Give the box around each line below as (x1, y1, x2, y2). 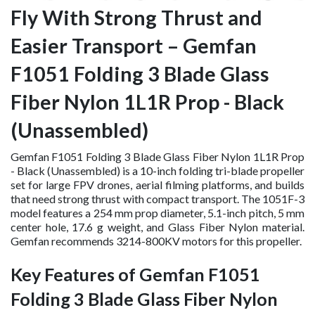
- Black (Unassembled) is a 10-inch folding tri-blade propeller (11, 163, 304, 177)
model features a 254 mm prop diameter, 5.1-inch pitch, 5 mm (11, 205, 304, 219)
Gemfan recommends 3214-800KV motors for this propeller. (11, 233, 302, 247)
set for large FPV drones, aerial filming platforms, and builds (11, 177, 304, 191)
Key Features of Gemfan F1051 (11, 263, 260, 285)
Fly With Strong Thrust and (11, 5, 262, 30)
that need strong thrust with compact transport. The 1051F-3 (11, 191, 304, 205)
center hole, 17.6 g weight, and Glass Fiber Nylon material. (11, 219, 304, 233)
